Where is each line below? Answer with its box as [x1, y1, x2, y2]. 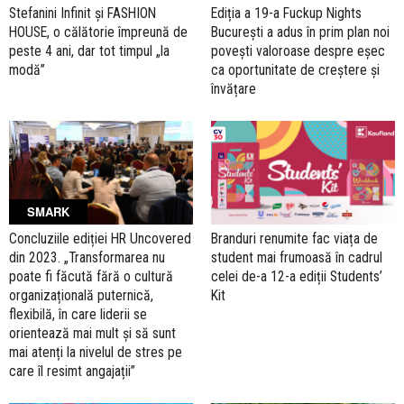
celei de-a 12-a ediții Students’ [211, 267, 382, 285]
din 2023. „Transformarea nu [9, 248, 165, 266]
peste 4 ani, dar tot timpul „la [9, 41, 170, 60]
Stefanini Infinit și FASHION [9, 4, 156, 22]
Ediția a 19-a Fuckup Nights [211, 4, 362, 22]
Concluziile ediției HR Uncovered [9, 229, 191, 247]
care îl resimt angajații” [9, 362, 135, 380]
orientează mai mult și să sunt [9, 324, 176, 342]
